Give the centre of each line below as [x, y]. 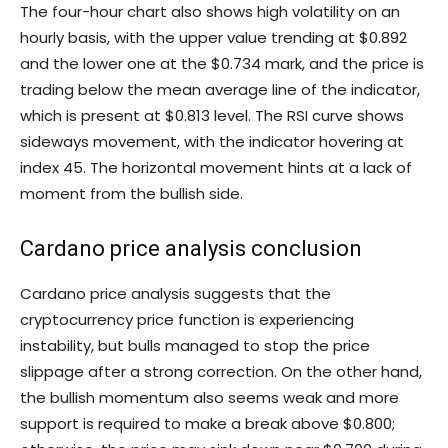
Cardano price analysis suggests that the [175, 294]
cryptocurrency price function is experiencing [187, 320]
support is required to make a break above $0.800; [207, 424]
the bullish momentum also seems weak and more [209, 398]
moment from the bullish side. [131, 194]
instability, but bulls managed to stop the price [195, 346]
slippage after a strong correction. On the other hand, [221, 372]
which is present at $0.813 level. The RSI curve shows [212, 116]
